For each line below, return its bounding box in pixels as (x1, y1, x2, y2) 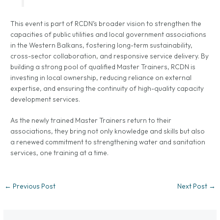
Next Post (177, 182, 209, 191)
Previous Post (11, 182, 56, 191)
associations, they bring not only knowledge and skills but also (10, 127, 205, 136)
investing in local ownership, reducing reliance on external (10, 73, 192, 82)
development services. (10, 94, 81, 104)
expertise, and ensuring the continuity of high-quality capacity (10, 83, 204, 93)
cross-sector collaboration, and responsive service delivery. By (10, 51, 209, 60)
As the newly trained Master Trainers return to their (10, 116, 172, 125)
